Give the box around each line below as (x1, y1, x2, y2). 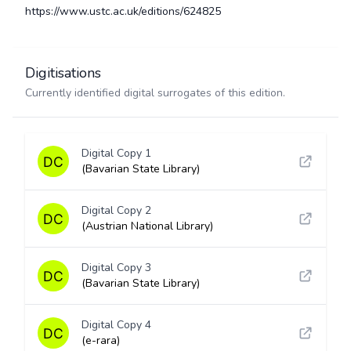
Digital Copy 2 (81, 203, 151, 218)
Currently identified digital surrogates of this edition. (25, 85, 285, 100)
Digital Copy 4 (81, 317, 151, 332)
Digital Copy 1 (81, 146, 151, 161)
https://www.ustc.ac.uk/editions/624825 (25, 4, 221, 19)
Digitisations (25, 63, 101, 82)
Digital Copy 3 (81, 260, 151, 275)
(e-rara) (81, 333, 120, 348)
